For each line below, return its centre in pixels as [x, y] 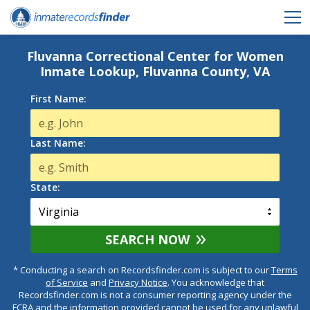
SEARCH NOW [147, 239]
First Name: [58, 99]
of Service [67, 282]
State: [45, 187]
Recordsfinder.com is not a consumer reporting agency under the [155, 295]
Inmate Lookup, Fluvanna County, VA [155, 71]
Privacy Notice [138, 282]
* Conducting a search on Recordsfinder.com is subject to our [142, 270]
